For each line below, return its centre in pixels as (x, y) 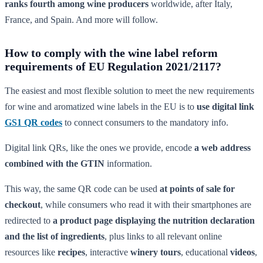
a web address (222, 147)
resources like (31, 252)
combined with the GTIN (55, 163)
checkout (23, 204)
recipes (71, 252)
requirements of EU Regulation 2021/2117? (113, 66)
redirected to (29, 220)
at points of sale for (197, 188)
